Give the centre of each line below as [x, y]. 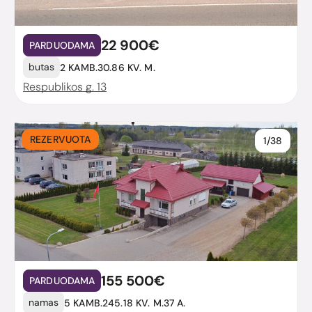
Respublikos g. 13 [65, 87]
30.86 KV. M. [126, 67]
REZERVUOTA [61, 140]
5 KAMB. [83, 303]
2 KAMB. [79, 67]
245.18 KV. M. [133, 303]
